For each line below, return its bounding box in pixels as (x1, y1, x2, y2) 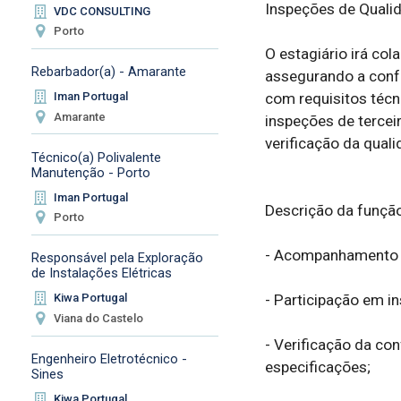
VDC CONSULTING (54, 4, 151, 18)
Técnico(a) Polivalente (30, 149, 161, 166)
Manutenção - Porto (30, 164, 150, 181)
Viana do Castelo (54, 311, 144, 325)
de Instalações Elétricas (30, 265, 172, 282)
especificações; (264, 357, 371, 376)
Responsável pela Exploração (30, 250, 203, 267)
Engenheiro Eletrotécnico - (30, 350, 187, 367)
